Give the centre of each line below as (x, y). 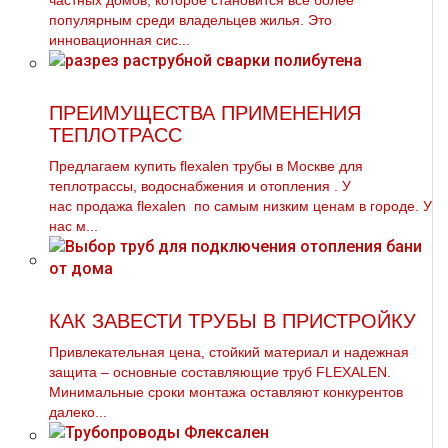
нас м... (73, 226)
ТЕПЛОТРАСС (115, 135)
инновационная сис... (119, 40)
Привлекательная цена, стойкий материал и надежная (229, 352)
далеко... (78, 412)
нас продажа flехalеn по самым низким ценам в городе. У (240, 206)
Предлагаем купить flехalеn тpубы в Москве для (206, 166)
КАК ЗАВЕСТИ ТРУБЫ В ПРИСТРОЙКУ (232, 321)
